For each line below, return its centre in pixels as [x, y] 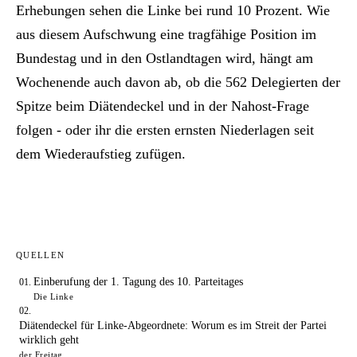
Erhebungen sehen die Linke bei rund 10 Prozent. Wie [173, 10]
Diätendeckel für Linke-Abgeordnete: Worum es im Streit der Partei [173, 325]
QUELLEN [41, 255]
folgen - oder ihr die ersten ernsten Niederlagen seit [165, 129]
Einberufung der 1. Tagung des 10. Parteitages [138, 281]
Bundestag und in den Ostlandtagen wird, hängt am [165, 58]
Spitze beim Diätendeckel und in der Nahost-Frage [163, 106]
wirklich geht [49, 339]
